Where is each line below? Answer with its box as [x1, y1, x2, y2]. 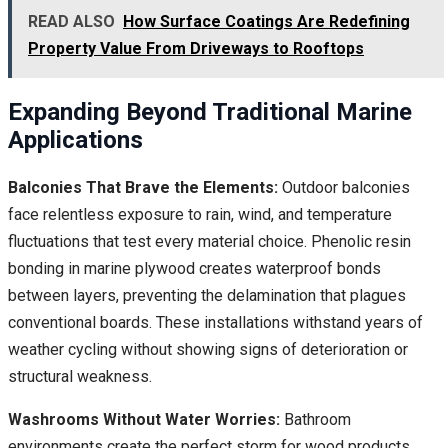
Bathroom [280, 409, 351, 429]
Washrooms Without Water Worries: [8, 409, 280, 429]
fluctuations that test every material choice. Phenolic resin [8, 231, 411, 251]
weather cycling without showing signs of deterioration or [8, 339, 408, 359]
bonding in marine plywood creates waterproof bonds [8, 258, 381, 278]
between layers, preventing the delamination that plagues [8, 285, 406, 305]
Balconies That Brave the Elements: [8, 177, 278, 197]
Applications [8, 125, 143, 154]
